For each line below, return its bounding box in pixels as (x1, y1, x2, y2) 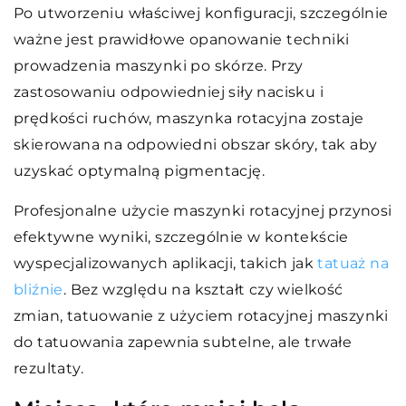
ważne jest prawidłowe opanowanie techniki (14, 30, 350, 48)
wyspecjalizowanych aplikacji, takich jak (14, 254, 318, 272)
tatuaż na (317, 254, 390, 272)
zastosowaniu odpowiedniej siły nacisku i (14, 82, 324, 101)
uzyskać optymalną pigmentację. (14, 161, 265, 179)
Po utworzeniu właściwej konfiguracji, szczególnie (14, 4, 389, 22)
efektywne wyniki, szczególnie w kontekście (14, 227, 349, 246)
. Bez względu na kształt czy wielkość (63, 280, 343, 298)
